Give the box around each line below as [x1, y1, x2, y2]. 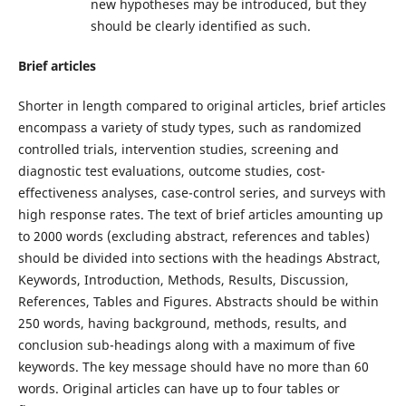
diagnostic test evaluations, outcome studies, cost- [17, 162, 325, 180]
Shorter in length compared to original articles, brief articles [17, 97, 386, 115]
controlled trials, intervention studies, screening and [17, 140, 339, 159]
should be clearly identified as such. [90, 17, 314, 35]
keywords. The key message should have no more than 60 [17, 358, 369, 376]
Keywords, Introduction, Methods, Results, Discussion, [17, 271, 349, 289]
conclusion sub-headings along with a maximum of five [17, 336, 355, 354]
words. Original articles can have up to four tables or [17, 380, 340, 398]
